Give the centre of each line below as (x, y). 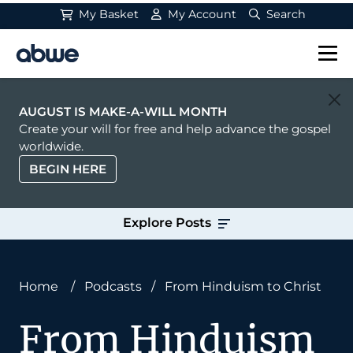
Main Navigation (96, 64)
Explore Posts (169, 223)
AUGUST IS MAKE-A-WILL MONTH (123, 111)
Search (285, 14)
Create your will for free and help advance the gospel (175, 129)
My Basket (108, 14)
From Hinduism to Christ (243, 287)
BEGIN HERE (68, 169)
